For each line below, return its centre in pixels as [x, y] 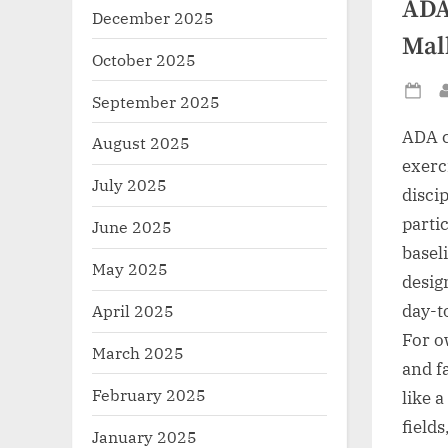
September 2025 [156, 101]
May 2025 [130, 269]
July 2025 [129, 185]
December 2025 [153, 17]
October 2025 [144, 59]
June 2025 [132, 227]
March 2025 [138, 353]
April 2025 [133, 311]
